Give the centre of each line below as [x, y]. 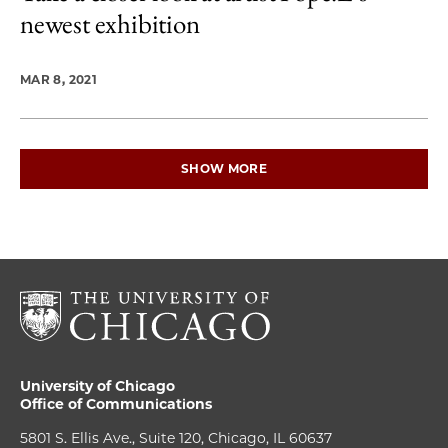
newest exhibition [110, 23]
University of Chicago [97, 386]
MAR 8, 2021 [58, 79]
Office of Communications [116, 404]
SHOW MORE [224, 168]
